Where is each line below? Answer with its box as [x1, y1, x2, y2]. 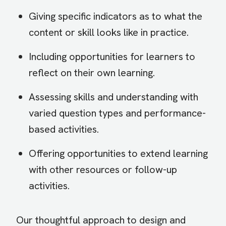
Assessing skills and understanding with [29, 90, 198, 104]
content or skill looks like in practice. [29, 26, 189, 39]
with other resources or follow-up [29, 163, 177, 177]
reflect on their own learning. [29, 66, 155, 80]
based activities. [29, 123, 99, 136]
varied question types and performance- [29, 106, 206, 120]
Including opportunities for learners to [29, 50, 195, 64]
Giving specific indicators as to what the [29, 10, 202, 23]
